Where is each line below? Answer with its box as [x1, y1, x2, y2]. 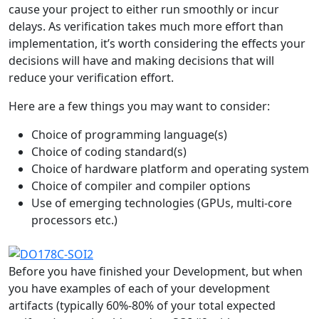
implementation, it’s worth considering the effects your [9, 36, 305, 52]
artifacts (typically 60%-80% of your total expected [9, 298, 276, 314]
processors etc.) [31, 212, 117, 229]
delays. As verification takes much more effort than [9, 19, 283, 35]
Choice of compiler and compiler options [31, 178, 251, 194]
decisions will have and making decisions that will [9, 53, 274, 69]
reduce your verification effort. [9, 70, 174, 86]
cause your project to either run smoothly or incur [9, 1, 279, 18]
